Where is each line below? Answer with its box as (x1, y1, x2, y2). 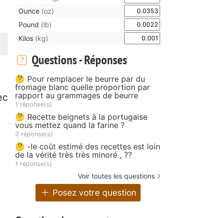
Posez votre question (50, 187, 137, 198)
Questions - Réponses (29, 51, 127, 68)
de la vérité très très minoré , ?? (15, 149, 132, 160)
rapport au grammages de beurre (15, 90, 138, 100)
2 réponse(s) (15, 130, 53, 138)
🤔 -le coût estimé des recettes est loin (15, 141, 160, 151)
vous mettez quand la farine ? (15, 120, 125, 130)
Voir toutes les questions (78, 171, 155, 180)
